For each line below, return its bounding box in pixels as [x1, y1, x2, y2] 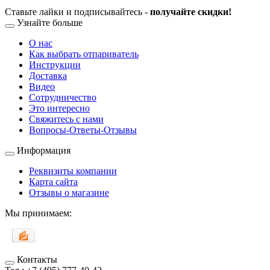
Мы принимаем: [5, 207, 72, 218]
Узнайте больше [17, 17, 83, 28]
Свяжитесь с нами [29, 113, 104, 124]
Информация [17, 145, 71, 155]
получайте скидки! [150, 6, 231, 17]
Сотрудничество [29, 92, 96, 102]
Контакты [17, 254, 57, 265]
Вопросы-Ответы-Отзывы [29, 124, 137, 135]
